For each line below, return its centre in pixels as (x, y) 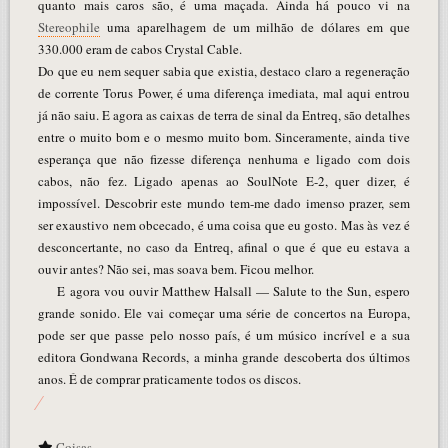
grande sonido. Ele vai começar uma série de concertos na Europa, (224, 312)
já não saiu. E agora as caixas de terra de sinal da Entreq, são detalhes (224, 114)
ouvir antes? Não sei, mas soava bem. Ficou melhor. (175, 268)
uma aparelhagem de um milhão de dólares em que (255, 26)
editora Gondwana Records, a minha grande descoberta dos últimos (224, 356)
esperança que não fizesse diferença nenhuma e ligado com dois (224, 158)
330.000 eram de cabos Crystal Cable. (139, 48)
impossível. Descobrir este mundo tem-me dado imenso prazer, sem (224, 202)
